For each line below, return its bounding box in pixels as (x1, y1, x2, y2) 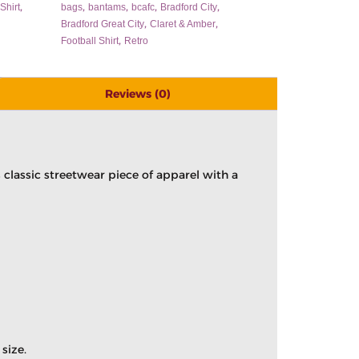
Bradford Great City (61, 18, 144, 30)
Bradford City (160, 2, 217, 13)
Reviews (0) (105, 87, 171, 101)
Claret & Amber (150, 18, 216, 30)
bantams (88, 2, 126, 13)
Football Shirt (61, 35, 119, 46)
